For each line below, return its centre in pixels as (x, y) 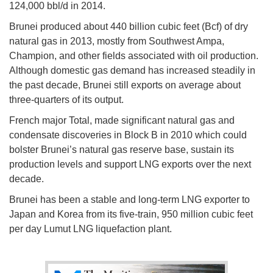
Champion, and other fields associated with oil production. (134, 55)
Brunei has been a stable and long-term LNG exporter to (129, 199)
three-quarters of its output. (68, 99)
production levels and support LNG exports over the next (130, 164)
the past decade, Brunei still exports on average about (125, 85)
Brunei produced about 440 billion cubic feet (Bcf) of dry (129, 26)
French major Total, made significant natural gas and (122, 120)
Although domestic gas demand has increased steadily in (132, 70)
